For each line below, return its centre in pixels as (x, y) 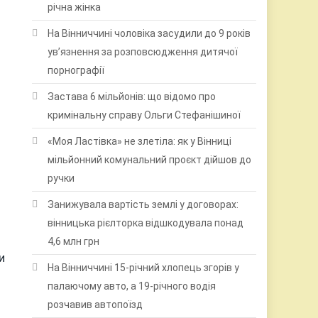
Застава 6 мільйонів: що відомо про (132, 97)
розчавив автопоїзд (95, 305)
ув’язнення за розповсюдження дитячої (143, 52)
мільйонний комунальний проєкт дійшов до (150, 160)
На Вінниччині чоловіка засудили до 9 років (149, 33)
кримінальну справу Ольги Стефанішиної (144, 115)
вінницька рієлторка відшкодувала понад (146, 223)
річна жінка (75, 7)
